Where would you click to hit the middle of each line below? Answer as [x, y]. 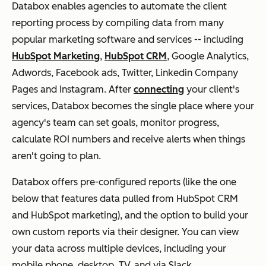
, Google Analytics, [208, 56]
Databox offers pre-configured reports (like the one [124, 182]
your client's [212, 89]
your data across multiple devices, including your [119, 248]
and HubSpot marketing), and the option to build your [130, 215]
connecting [159, 89]
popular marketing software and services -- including [128, 39]
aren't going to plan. [56, 156]
